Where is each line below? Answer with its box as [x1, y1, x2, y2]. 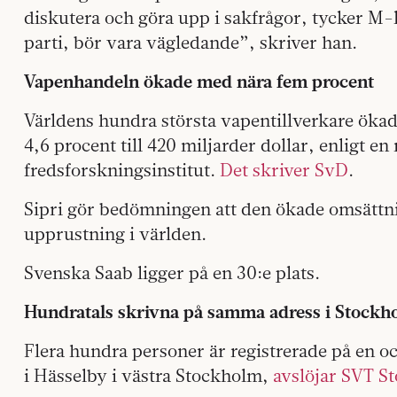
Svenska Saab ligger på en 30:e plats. [24, 261, 320, 284]
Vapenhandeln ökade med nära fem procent [24, 69, 374, 92]
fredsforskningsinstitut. [24, 158, 220, 181]
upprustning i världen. [24, 222, 206, 245]
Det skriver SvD [220, 158, 348, 181]
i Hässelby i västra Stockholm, [24, 363, 273, 386]
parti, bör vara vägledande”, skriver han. [24, 30, 357, 53]
